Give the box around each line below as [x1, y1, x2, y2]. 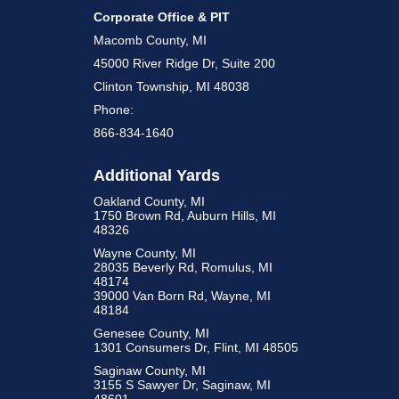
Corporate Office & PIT [94, 10, 231, 24]
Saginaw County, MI [94, 363, 207, 378]
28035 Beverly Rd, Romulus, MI [94, 260, 273, 274]
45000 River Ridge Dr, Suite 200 [94, 56, 276, 70]
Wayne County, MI [94, 246, 197, 260]
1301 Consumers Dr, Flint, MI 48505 [94, 340, 299, 354]
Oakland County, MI [94, 194, 206, 208]
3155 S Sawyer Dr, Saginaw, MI [94, 378, 272, 392]
